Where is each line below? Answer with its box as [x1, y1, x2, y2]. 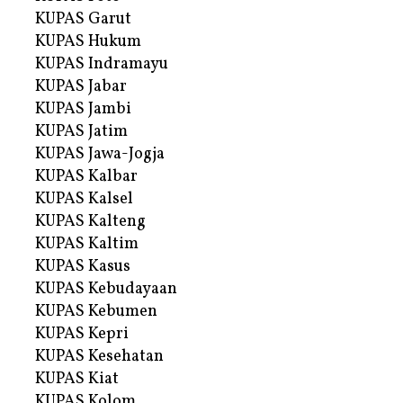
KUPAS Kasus [35, 255, 130, 278]
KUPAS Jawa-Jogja [35, 142, 165, 166]
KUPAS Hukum [35, 30, 141, 53]
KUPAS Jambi [35, 97, 131, 121]
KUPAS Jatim [35, 120, 128, 143]
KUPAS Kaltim [35, 232, 139, 255]
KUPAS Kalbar [35, 165, 138, 188]
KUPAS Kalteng [35, 210, 146, 233]
